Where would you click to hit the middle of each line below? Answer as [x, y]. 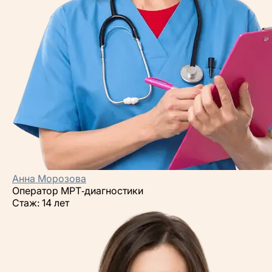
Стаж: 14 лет [41, 203]
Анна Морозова [49, 178]
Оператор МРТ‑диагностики [78, 191]
